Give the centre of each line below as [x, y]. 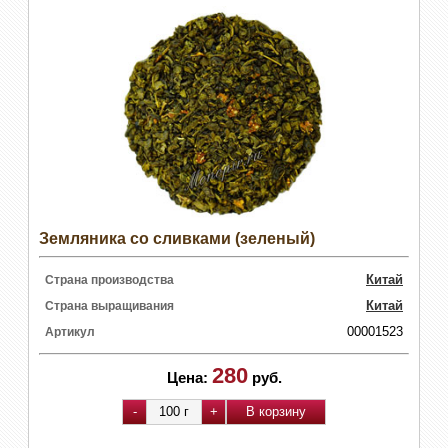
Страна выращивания [109, 305]
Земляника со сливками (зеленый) [177, 238]
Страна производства [109, 279]
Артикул [70, 331]
